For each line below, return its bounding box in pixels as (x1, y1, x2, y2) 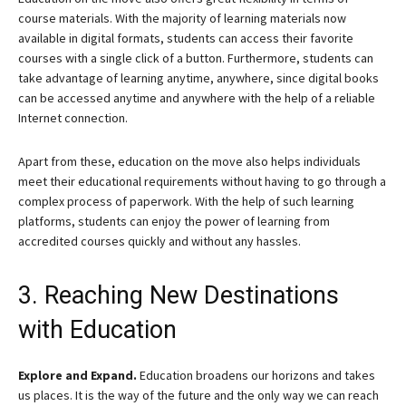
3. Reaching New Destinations (18, 281, 339, 310)
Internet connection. (18, 110, 128, 126)
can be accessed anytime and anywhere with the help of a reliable (18, 90, 375, 106)
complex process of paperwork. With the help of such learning (18, 193, 354, 209)
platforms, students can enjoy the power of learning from (18, 213, 330, 229)
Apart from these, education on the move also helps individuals (18, 153, 361, 169)
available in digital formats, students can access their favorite (18, 30, 353, 46)
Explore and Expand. (18, 367, 137, 383)
